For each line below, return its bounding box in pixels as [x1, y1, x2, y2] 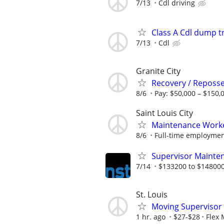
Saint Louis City [136, 107, 193, 118]
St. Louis [136, 189, 167, 200]
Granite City [136, 65, 180, 76]
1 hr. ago [136, 212, 165, 222]
